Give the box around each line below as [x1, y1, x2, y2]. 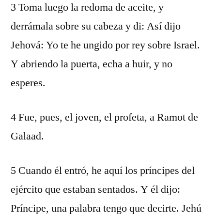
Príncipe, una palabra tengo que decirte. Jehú [11, 201, 201, 215]
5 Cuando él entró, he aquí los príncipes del [11, 164, 195, 177]
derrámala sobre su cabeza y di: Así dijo [11, 19, 181, 33]
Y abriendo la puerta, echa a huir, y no [11, 57, 172, 71]
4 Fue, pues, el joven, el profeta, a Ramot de [11, 110, 198, 124]
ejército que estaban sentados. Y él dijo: [11, 183, 180, 196]
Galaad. [11, 129, 44, 143]
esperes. [11, 76, 46, 90]
